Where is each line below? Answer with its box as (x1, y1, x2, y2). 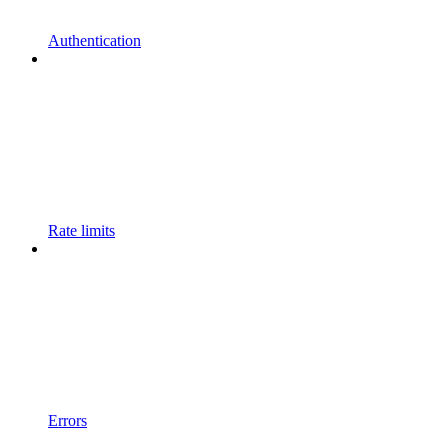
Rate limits (48, 222, 115, 240)
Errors (48, 412, 87, 430)
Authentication (48, 32, 141, 50)
